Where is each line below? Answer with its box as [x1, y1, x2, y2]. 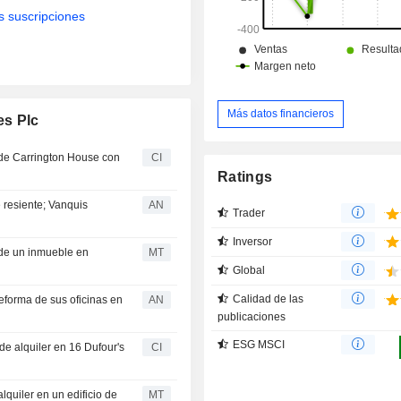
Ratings [218, 168, 273, 184]
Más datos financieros [227, 107, 335, 120]
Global [233, 263, 266, 277]
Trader [233, 206, 266, 219]
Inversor [233, 235, 273, 248]
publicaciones [218, 310, 286, 323]
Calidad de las [233, 292, 304, 305]
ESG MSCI [233, 337, 286, 351]
